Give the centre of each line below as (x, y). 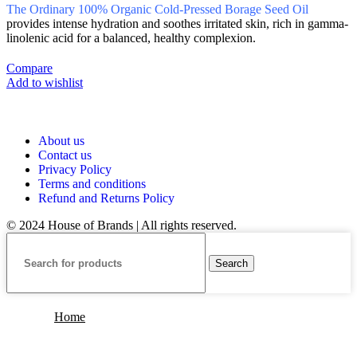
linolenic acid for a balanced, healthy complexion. (131, 38)
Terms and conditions (92, 184)
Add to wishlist (45, 82)
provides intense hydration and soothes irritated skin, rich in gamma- (177, 24)
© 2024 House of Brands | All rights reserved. (122, 225)
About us (61, 141)
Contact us (65, 155)
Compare (29, 68)
